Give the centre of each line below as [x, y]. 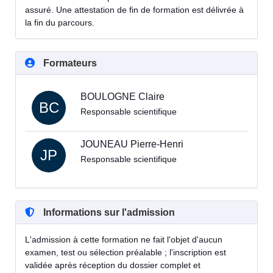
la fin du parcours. [60, 22]
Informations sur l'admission [108, 212]
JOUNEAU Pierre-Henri [132, 144]
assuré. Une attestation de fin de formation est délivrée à [134, 9]
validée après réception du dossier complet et [113, 265]
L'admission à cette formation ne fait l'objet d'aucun [124, 239]
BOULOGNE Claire [122, 96]
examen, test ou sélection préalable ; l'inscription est [126, 252]
